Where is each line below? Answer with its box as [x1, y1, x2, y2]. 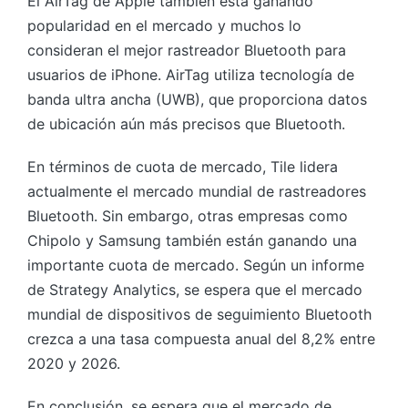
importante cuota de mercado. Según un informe [27, 255, 364, 274]
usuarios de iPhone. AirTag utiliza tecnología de [27, 65, 354, 84]
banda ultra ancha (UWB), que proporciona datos [27, 89, 367, 108]
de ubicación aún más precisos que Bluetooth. [27, 114, 345, 133]
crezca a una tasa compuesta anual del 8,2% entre [27, 329, 375, 348]
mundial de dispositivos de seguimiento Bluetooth [27, 304, 372, 323]
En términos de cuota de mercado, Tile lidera [27, 157, 338, 176]
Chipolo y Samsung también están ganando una [27, 230, 357, 250]
